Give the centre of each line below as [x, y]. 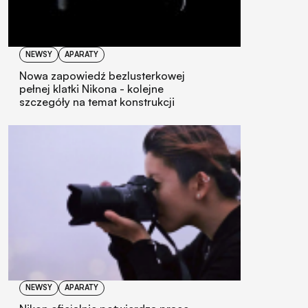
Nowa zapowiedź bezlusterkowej [102, 76]
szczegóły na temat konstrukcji [97, 102]
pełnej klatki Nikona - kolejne [91, 89]
